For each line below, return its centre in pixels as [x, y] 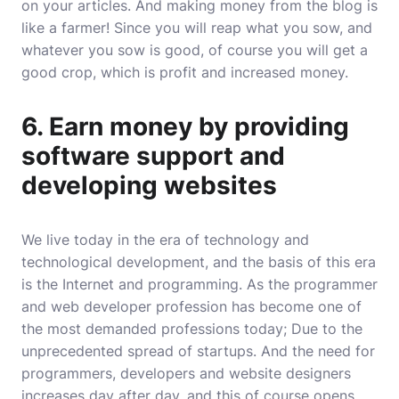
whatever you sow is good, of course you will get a [195, 50]
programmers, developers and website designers [186, 373]
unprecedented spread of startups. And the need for [198, 351]
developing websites [149, 185]
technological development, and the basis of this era [199, 262]
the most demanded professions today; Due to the [192, 329]
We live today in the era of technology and [165, 240]
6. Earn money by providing [185, 126]
